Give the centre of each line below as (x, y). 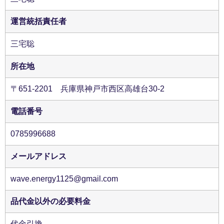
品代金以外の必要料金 (50, 201)
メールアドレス (38, 156)
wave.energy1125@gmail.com (64, 179)
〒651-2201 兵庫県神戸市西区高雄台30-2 (87, 89)
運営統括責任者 (38, 21)
